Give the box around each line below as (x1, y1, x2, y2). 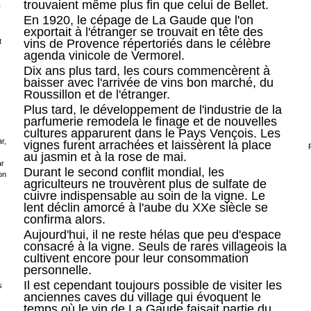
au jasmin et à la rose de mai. (23, 150, 187, 165)
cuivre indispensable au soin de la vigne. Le (23, 189, 265, 203)
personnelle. (23, 263, 92, 278)
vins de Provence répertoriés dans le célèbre (23, 37, 271, 51)
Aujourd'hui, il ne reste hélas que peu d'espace (23, 228, 281, 242)
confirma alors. (23, 212, 106, 227)
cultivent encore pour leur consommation (23, 251, 249, 266)
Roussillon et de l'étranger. (23, 87, 170, 102)
